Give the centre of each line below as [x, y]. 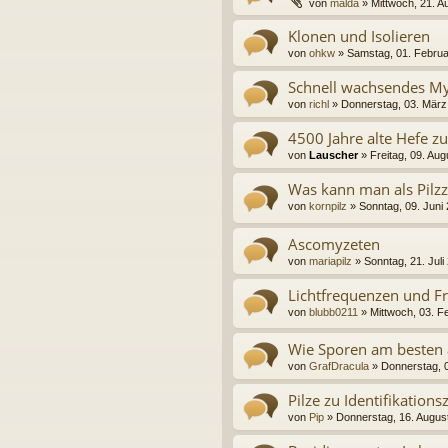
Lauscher [333, 155]
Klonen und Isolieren [359, 36]
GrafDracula [339, 366]
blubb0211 [333, 311]
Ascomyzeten [334, 243]
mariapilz [330, 260]
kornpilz [328, 206]
